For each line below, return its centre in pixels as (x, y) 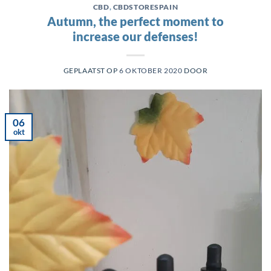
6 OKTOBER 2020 (151, 70)
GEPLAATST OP (91, 70)
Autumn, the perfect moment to (135, 21)
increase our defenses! (135, 37)
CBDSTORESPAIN (145, 7)
